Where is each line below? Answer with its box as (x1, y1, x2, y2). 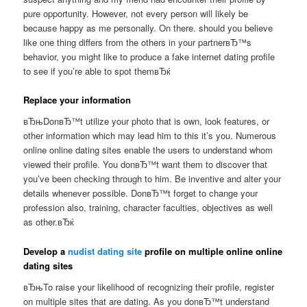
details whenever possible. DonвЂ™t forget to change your (23, 186, 258, 200)
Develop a (23, 244, 69, 258)
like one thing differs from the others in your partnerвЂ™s (23, 35, 252, 49)
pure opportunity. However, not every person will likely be (23, 6, 249, 20)
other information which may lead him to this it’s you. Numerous (23, 129, 277, 143)
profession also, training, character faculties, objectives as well (23, 201, 273, 214)
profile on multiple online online (142, 244, 283, 258)
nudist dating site (68, 244, 143, 258)
